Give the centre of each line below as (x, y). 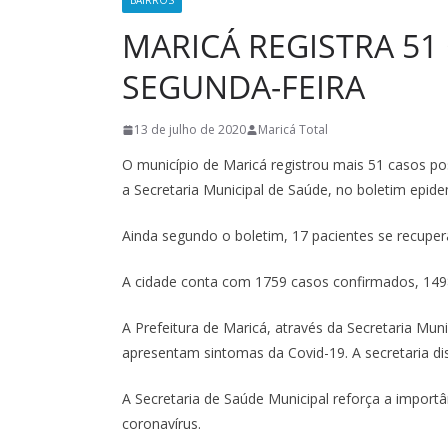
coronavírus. (161, 423)
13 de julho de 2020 (190, 129)
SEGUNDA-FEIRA (243, 86)
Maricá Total (293, 129)
